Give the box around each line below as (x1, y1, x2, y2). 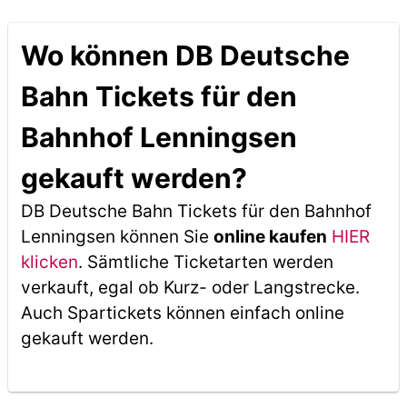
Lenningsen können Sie (20, 226, 213, 247)
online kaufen (213, 226, 327, 247)
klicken (20, 252, 78, 273)
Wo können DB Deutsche (20, 39, 350, 72)
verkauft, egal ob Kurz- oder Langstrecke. (20, 277, 360, 298)
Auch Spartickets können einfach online (20, 303, 344, 323)
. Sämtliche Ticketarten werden (77, 252, 333, 273)
